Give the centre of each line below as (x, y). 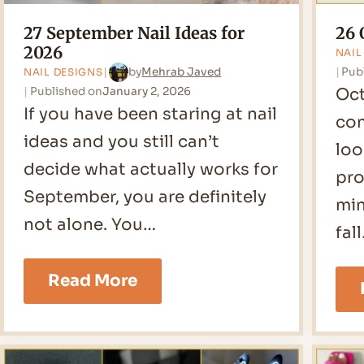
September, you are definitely (145, 197)
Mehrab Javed (182, 72)
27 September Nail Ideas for (134, 32)
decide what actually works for (151, 169)
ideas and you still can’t (121, 141)
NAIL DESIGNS (63, 71)
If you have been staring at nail (150, 114)
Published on (66, 91)
